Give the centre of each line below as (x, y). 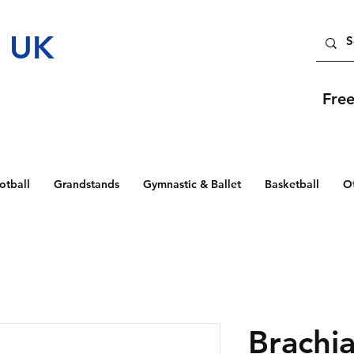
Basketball (292, 184)
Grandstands (87, 184)
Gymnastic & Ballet (192, 184)
